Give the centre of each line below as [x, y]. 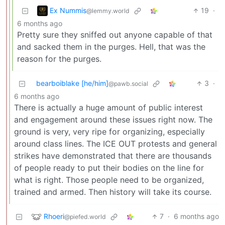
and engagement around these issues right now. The [113, 120]
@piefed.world [85, 216]
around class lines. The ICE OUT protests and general [116, 144]
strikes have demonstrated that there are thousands [113, 156]
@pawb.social [128, 84]
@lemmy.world [108, 11]
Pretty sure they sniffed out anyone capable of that [115, 35]
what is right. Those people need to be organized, [109, 180]
